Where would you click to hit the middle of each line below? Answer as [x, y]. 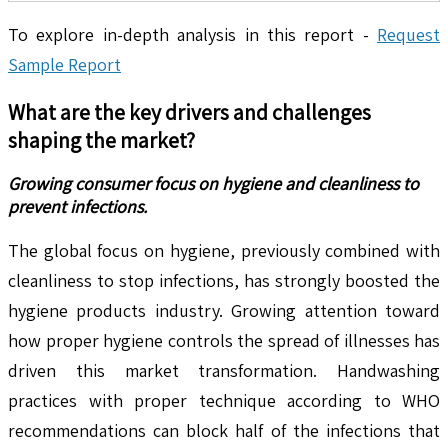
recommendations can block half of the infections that [224, 430]
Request [408, 34]
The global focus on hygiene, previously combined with [224, 250]
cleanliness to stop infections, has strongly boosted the [224, 280]
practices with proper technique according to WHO [224, 400]
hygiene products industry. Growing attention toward [224, 310]
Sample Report [64, 64]
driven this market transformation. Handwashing [224, 370]
